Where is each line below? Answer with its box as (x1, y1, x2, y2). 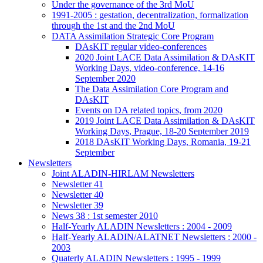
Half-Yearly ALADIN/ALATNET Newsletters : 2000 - (52, 231, 257, 242)
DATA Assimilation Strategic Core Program (52, 31, 214, 41)
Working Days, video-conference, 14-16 (75, 62, 224, 73)
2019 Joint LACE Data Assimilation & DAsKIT (75, 115, 255, 126)
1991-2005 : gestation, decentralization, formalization (52, 9, 248, 20)
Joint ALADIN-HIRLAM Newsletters (52, 168, 194, 178)
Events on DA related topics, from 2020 (75, 104, 222, 115)
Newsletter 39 (52, 200, 103, 210)
